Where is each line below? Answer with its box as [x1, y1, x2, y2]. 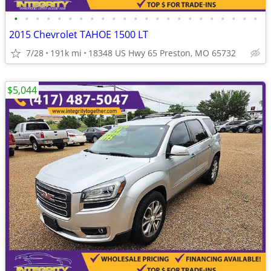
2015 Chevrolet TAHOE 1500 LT [9, 28, 148, 41]
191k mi [50, 47, 82, 59]
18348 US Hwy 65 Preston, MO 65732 [88, 47, 236, 59]
